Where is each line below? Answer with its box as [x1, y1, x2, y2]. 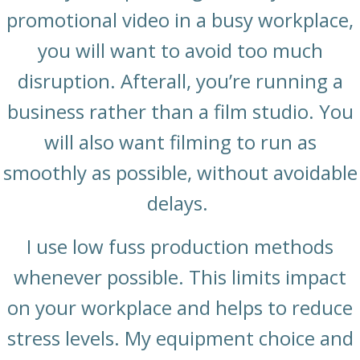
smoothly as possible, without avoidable [2, 159, 358, 186]
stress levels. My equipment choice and [6, 325, 354, 352]
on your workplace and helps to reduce [7, 294, 353, 321]
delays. [147, 190, 213, 217]
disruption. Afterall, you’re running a [17, 67, 343, 95]
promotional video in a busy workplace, [6, 6, 354, 34]
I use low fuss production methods [27, 233, 333, 260]
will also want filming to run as [43, 129, 317, 156]
